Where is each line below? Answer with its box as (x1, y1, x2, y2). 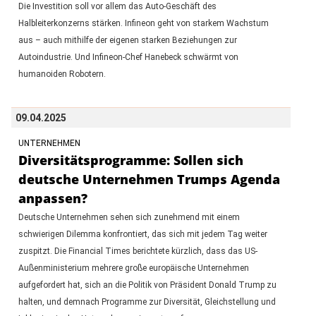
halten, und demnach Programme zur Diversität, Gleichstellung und (18, 296, 276, 307)
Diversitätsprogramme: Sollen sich (18, 151, 243, 169)
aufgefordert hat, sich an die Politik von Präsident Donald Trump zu (18, 279, 276, 290)
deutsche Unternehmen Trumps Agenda (18, 170, 280, 188)
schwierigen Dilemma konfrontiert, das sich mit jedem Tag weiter (18, 229, 267, 239)
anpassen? (18, 189, 87, 207)
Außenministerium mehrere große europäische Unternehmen (18, 262, 249, 273)
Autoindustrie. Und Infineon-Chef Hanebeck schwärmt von (18, 51, 238, 62)
